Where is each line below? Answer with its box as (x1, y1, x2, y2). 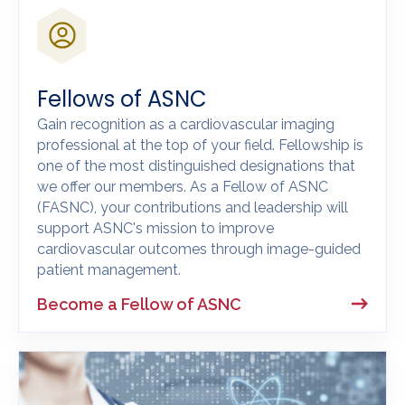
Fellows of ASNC (37, 83, 207, 114)
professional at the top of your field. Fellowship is (37, 136, 363, 154)
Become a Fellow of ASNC (37, 294, 241, 314)
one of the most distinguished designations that (37, 156, 355, 174)
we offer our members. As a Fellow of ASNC (37, 177, 328, 195)
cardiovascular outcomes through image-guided (37, 240, 361, 258)
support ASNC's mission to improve (37, 219, 274, 237)
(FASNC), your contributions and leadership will (37, 198, 348, 216)
